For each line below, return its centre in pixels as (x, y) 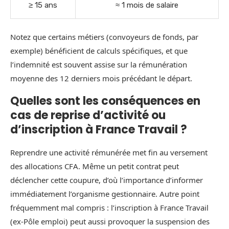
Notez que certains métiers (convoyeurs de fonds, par (104, 37)
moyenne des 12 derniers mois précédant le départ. (101, 78)
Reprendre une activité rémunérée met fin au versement (109, 153)
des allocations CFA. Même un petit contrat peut (95, 166)
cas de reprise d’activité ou (88, 116)
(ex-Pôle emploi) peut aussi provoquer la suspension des (110, 222)
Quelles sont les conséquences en (105, 101)
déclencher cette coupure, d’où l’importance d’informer (107, 180)
